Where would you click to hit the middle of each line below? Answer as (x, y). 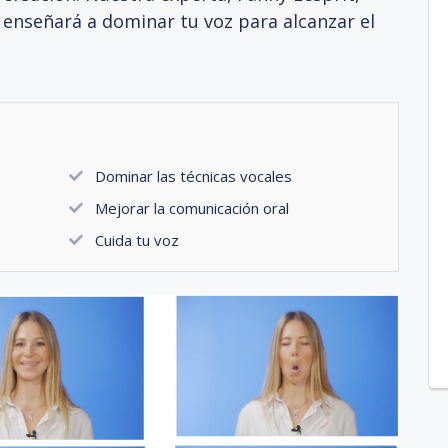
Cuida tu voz (136, 239)
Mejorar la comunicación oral (191, 207)
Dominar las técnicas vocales (193, 175)
